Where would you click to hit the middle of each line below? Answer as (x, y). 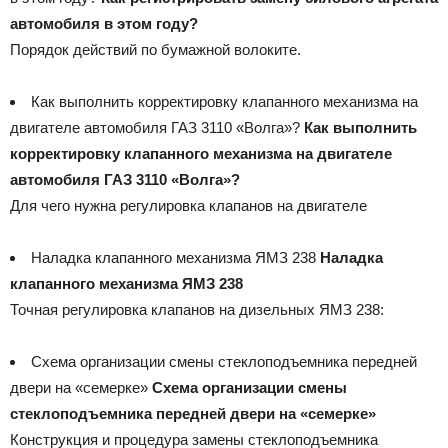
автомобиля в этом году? (104, 23)
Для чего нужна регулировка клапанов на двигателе (188, 205)
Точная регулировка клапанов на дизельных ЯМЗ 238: (197, 309)
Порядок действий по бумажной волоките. (155, 49)
